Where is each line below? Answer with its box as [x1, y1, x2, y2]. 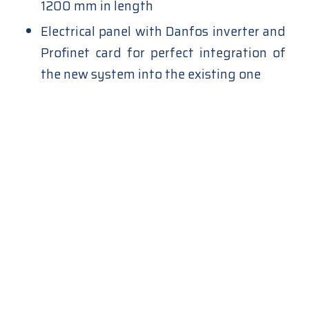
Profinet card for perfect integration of [40, 42, 286, 63]
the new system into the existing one [40, 63, 261, 84]
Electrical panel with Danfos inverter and [40, 21, 286, 41]
